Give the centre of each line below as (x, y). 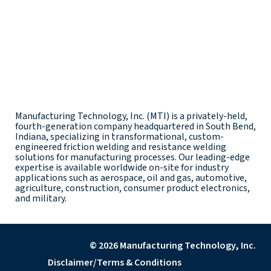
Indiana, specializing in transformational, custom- (119, 136)
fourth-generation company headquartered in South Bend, (135, 126)
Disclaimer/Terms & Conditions (115, 263)
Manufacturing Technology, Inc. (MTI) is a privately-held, (131, 116)
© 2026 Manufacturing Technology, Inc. (173, 245)
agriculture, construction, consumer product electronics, (132, 188)
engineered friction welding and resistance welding (121, 147)
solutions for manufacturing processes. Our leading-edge (132, 157)
